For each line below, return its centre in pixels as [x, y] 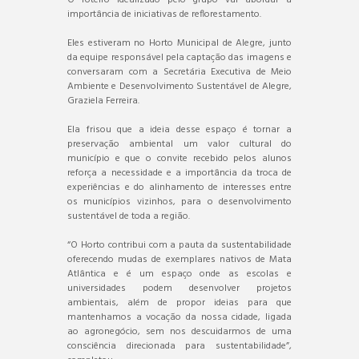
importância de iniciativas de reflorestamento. [164, 14]
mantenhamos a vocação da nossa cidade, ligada [179, 317]
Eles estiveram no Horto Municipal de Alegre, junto [179, 43]
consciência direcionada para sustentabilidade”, [179, 346]
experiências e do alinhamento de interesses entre [179, 187]
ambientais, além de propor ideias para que [179, 303]
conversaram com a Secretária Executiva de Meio [179, 72]
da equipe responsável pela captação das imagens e [179, 57]
